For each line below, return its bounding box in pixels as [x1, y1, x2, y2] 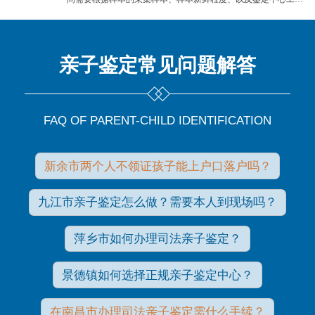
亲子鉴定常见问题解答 [59, 53, 256, 76]
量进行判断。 [66, 6, 117, 17]
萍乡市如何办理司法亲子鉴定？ [74, 232, 241, 246]
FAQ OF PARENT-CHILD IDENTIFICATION [44, 114, 271, 128]
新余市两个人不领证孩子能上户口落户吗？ [44, 159, 271, 173]
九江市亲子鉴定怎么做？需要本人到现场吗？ [38, 195, 277, 210]
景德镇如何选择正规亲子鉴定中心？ [62, 268, 253, 282]
